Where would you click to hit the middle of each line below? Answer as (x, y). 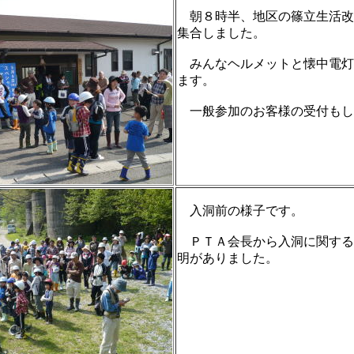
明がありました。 (227, 258)
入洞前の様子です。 (240, 211)
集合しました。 (221, 33)
